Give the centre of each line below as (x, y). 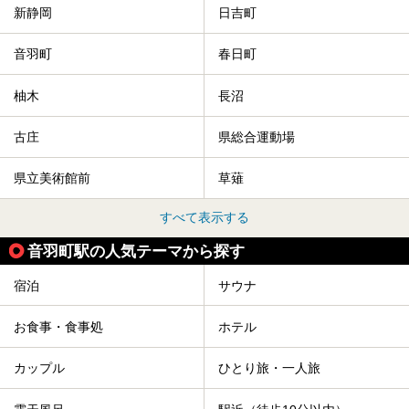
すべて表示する (204, 218)
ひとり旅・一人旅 (269, 368)
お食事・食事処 (58, 327)
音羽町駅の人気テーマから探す (136, 252)
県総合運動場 (257, 137)
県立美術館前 (52, 178)
